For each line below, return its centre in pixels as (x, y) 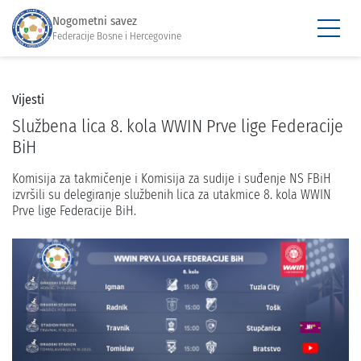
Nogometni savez (95, 21)
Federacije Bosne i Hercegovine (117, 35)
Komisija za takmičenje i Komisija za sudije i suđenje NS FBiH (172, 178)
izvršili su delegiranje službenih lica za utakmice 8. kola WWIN (172, 195)
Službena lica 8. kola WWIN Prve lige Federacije (178, 126)
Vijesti (28, 100)
